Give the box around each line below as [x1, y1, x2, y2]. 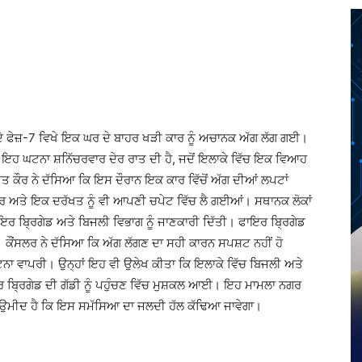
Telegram [90, 12, 128, 24]
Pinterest [187, 12, 225, 24]
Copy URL [289, 12, 330, 24]
